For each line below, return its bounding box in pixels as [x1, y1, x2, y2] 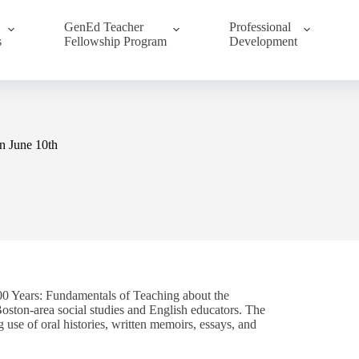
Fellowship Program [63, 34, 167, 48]
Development [228, 34, 297, 48]
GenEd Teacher [63, 20, 143, 34]
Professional [228, 20, 291, 34]
